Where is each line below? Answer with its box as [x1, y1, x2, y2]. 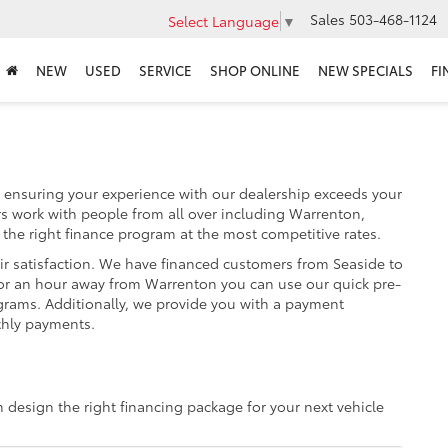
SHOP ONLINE [210, 61, 300, 80]
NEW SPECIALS [318, 61, 413, 80]
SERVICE [139, 61, 192, 80]
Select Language [168, 10, 279, 31]
